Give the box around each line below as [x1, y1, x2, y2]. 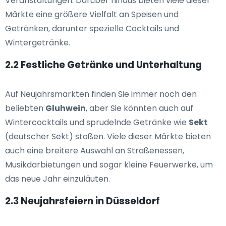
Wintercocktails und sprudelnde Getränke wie [5, 117, 189, 129]
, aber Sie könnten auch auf [86, 102, 193, 115]
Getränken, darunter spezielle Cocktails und [5, 23, 179, 35]
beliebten [5, 102, 45, 115]
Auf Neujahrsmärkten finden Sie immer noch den [5, 88, 197, 100]
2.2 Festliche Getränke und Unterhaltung [5, 58, 202, 72]
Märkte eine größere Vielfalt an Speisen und [5, 9, 179, 21]
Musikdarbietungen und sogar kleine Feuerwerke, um [5, 159, 213, 171]
